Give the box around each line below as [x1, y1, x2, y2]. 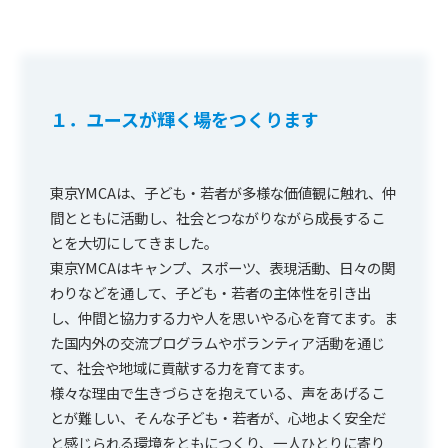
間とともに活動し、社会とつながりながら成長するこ [50, 206, 385, 228]
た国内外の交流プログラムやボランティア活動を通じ [50, 331, 385, 353]
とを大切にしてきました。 [50, 231, 218, 253]
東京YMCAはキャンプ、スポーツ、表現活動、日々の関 [50, 256, 395, 278]
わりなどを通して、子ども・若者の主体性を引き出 [50, 281, 371, 303]
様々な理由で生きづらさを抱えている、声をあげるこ [50, 381, 385, 403]
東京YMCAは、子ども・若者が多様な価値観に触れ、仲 [50, 181, 396, 203]
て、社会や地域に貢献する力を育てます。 [50, 356, 313, 378]
